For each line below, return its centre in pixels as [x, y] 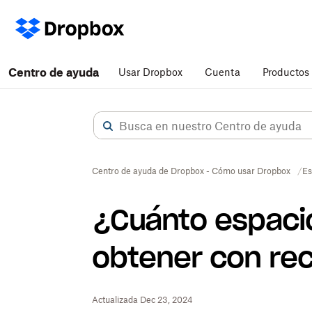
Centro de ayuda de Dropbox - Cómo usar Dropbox [191, 171]
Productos [286, 72]
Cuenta [223, 72]
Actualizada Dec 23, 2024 [142, 300]
